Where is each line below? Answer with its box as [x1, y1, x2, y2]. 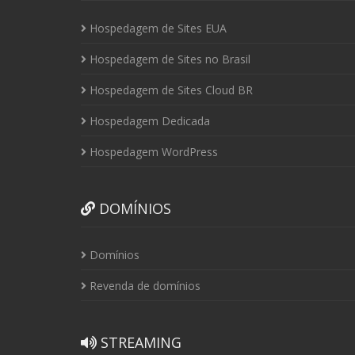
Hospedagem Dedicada [86, 113, 210, 128]
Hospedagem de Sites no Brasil [86, 52, 250, 67]
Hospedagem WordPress [86, 144, 218, 159]
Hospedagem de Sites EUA [86, 21, 227, 36]
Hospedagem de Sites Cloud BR [86, 82, 253, 97]
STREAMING [97, 333, 181, 352]
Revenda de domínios [86, 278, 200, 293]
